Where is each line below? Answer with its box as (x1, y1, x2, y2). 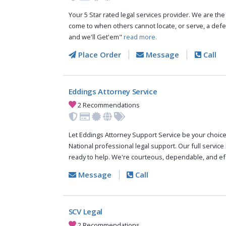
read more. (123, 32, 157, 42)
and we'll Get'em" (68, 32, 124, 42)
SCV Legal (68, 206, 103, 217)
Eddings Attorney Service (68, 86, 157, 97)
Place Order (76, 49, 121, 60)
